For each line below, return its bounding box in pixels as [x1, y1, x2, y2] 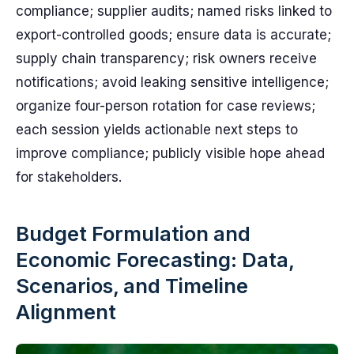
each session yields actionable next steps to [16, 122, 298, 137]
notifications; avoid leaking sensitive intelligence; [16, 74, 329, 90]
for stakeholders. [16, 169, 122, 185]
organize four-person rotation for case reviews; [16, 98, 315, 114]
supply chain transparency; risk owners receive [16, 51, 317, 66]
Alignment [16, 299, 116, 324]
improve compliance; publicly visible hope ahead [16, 145, 325, 161]
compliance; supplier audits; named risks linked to [16, 3, 332, 19]
